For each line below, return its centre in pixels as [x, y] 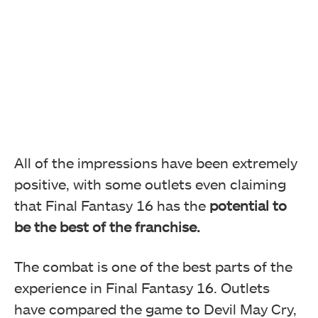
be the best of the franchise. [107, 227]
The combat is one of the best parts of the [153, 267]
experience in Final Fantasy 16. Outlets [142, 288]
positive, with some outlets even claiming [150, 184]
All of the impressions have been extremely [156, 163]
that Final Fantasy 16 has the [112, 205]
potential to [248, 205]
